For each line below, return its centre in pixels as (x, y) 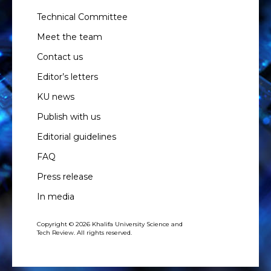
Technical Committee (82, 17)
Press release (65, 177)
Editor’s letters (67, 77)
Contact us (60, 57)
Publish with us (69, 117)
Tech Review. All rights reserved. (84, 232)
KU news (56, 97)
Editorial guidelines (77, 137)
